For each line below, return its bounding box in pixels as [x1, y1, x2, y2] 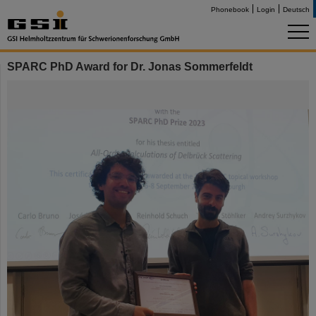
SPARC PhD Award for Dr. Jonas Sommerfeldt [7, 60, 253, 73]
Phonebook [211, 6, 249, 13]
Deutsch [283, 6, 310, 13]
